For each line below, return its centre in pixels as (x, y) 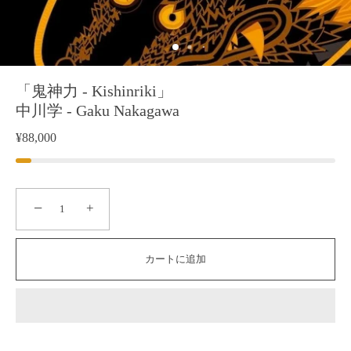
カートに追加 (175, 259)
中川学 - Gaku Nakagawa (98, 110)
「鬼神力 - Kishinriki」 (94, 91)
